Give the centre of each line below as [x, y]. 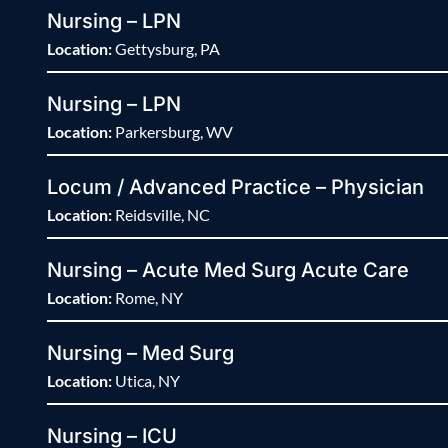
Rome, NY [147, 298]
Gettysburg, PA [166, 49]
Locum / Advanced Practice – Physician [235, 187]
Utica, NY [146, 381]
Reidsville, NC [161, 215]
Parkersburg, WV [172, 132]
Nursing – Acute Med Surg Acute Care [228, 270]
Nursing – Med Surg [140, 353]
